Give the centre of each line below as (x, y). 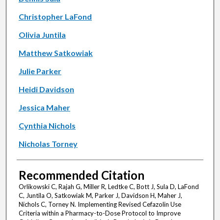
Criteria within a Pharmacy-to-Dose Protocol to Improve (99, 213)
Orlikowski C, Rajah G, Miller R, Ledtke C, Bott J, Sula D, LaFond (109, 187)
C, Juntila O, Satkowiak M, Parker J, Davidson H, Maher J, (100, 196)
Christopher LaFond (55, 17)
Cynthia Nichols (47, 126)
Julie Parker (40, 71)
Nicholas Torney (48, 144)
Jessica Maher (44, 108)
